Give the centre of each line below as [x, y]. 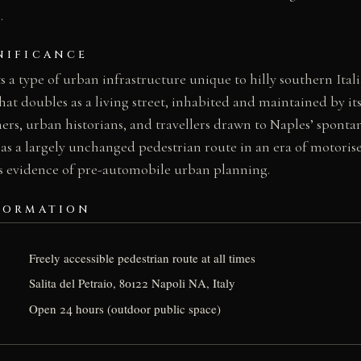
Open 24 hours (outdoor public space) [125, 308]
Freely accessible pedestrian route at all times [143, 257]
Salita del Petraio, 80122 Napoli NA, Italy [133, 283]
